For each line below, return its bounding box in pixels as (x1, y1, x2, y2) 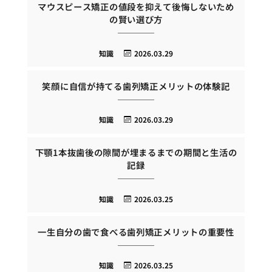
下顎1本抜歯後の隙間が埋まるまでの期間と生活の (35, 146, 237, 159)
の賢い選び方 (109, 13, 163, 26)
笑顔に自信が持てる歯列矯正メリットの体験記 (42, 79, 230, 92)
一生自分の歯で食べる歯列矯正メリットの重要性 (38, 225, 234, 238)
